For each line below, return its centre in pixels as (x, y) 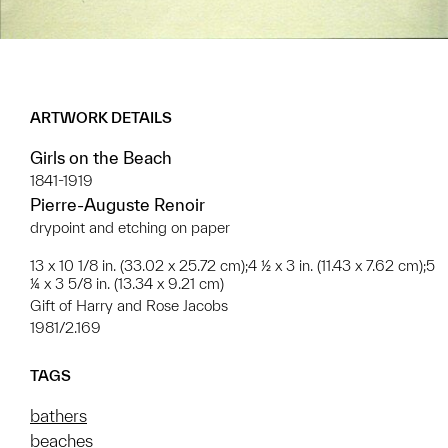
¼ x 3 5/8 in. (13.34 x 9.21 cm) (127, 284)
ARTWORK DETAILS (101, 118)
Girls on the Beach (101, 158)
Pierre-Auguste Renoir (117, 205)
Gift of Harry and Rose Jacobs (129, 306)
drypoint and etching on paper (130, 228)
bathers (58, 416)
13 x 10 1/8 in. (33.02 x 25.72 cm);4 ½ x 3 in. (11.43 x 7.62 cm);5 (232, 266)
